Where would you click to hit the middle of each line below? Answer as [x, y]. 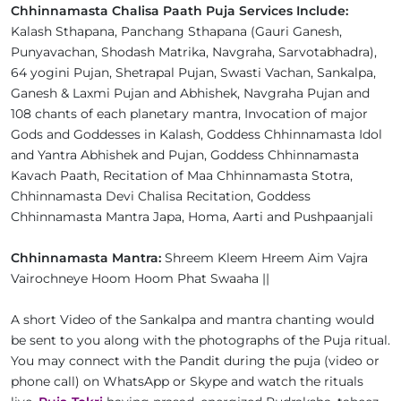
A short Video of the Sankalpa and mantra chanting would [192, 320]
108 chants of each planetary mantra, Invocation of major [189, 114]
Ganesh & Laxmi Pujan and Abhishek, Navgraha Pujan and [190, 93]
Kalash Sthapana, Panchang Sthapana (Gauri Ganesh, [176, 31]
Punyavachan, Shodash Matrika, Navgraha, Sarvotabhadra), [194, 52]
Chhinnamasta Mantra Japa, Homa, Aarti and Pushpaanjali [194, 217]
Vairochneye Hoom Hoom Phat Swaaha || [142, 278]
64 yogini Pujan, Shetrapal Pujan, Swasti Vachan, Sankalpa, [193, 73]
